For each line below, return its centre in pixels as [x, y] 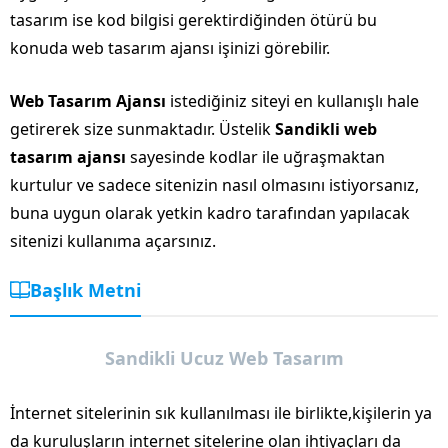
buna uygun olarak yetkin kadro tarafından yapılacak [210, 212]
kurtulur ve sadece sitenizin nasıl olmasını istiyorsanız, [214, 184]
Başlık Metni [85, 289]
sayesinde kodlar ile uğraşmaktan [255, 156]
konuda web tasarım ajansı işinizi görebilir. [172, 47]
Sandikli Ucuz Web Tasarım [224, 357]
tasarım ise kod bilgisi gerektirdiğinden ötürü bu [193, 19]
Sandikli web [326, 128]
